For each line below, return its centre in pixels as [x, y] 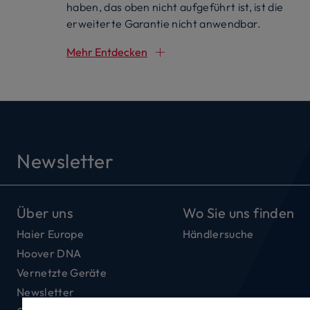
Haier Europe [50, 234]
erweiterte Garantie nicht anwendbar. [164, 23]
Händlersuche [218, 234]
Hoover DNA [49, 253]
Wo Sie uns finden [238, 212]
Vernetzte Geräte [62, 272]
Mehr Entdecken [107, 52]
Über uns [45, 212]
